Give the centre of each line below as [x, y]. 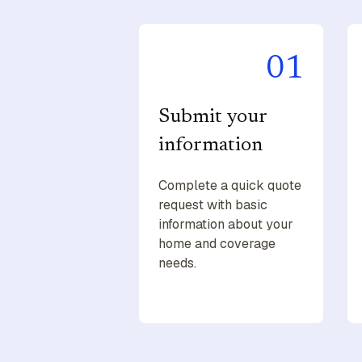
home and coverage [217, 244]
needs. [177, 263]
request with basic [213, 205]
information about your [226, 225]
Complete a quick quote [230, 186]
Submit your [213, 118]
